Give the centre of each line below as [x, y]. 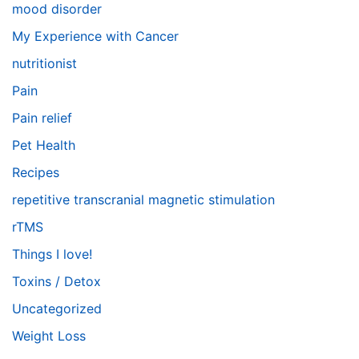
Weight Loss [49, 336]
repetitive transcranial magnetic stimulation [143, 200]
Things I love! [52, 254]
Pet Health [44, 145]
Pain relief [42, 118]
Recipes [36, 172]
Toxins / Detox [56, 281]
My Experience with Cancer [95, 36]
